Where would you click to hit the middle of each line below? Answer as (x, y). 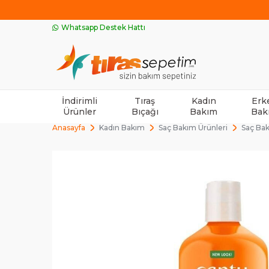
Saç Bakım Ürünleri (193, 128)
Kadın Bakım (122, 128)
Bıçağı (145, 111)
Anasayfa (69, 128)
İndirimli (80, 101)
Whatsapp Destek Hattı (103, 27)
